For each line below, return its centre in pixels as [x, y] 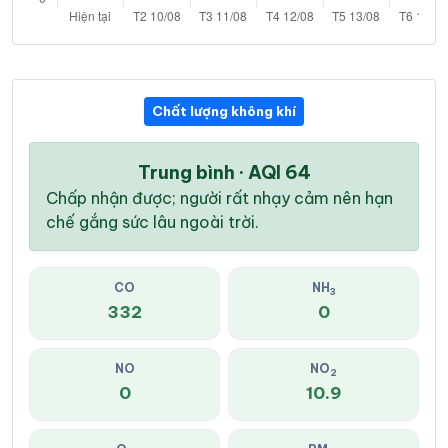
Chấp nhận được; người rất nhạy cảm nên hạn [219, 198]
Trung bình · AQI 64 [224, 173]
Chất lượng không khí [224, 111]
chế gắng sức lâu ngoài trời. [152, 222]
